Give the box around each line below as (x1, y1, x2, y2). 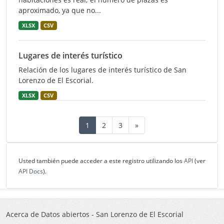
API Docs (18, 167, 43, 175)
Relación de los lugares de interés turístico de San (18, 65, 186, 74)
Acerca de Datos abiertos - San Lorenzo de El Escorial (6, 209, 183, 219)
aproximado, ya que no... (18, 5, 101, 15)
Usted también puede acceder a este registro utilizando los (18, 156, 184, 165)
